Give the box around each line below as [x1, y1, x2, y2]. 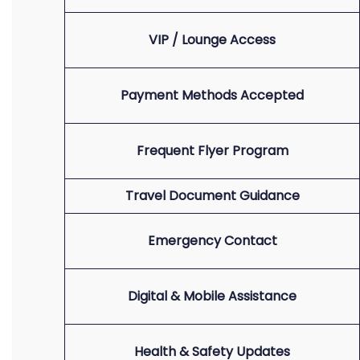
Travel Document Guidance [125, 186, 300, 205]
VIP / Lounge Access [149, 31, 276, 49]
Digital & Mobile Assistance [128, 287, 297, 305]
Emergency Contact [147, 231, 277, 250]
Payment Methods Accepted [121, 86, 304, 104]
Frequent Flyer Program [136, 141, 288, 160]
